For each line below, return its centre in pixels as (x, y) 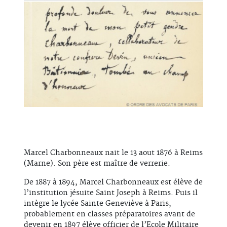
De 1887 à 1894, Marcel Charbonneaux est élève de (113, 183)
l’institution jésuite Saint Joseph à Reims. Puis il (111, 193)
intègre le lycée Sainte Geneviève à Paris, (98, 204)
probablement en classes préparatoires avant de (109, 215)
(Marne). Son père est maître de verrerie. (97, 164)
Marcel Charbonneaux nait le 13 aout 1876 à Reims (113, 153)
